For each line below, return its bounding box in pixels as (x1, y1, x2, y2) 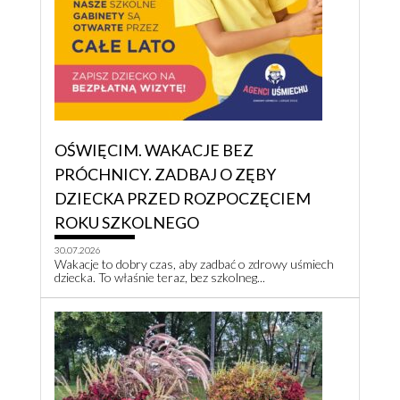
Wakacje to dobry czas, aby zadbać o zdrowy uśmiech (54, 256, 334, 272)
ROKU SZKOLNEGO (54, 212, 199, 233)
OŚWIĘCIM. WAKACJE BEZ (54, 140, 254, 161)
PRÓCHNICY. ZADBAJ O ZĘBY (54, 164, 276, 185)
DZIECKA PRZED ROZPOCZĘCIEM (54, 188, 311, 209)
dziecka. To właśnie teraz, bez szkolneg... (54, 270, 265, 286)
